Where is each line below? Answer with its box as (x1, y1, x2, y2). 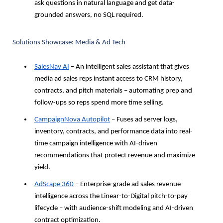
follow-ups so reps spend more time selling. (34, 99, 164, 107)
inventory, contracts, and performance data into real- (34, 127, 193, 135)
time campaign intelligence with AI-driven (34, 139, 157, 147)
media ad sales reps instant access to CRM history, (34, 75, 183, 83)
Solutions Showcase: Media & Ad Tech (12, 38, 125, 46)
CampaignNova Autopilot (34, 115, 110, 123)
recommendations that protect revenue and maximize (34, 151, 195, 159)
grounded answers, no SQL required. (34, 11, 143, 19)
